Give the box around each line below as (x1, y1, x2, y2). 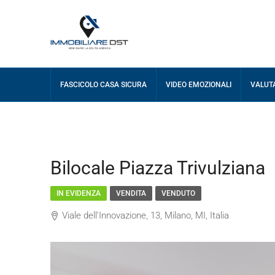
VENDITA (116, 189, 146, 198)
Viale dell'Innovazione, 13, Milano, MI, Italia (62, 210, 229, 221)
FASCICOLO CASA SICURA (60, 80, 147, 89)
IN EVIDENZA (56, 189, 101, 198)
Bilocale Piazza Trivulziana (50, 157, 265, 179)
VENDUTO (161, 189, 195, 198)
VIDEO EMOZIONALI (166, 80, 231, 89)
